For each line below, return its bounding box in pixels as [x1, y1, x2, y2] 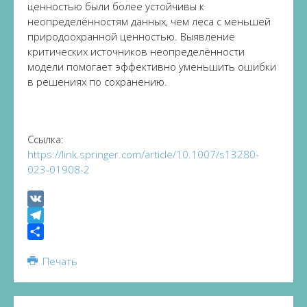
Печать [39, 254, 77, 268]
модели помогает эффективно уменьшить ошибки [27, 60, 276, 73]
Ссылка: [27, 132, 64, 146]
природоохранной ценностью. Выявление [27, 29, 235, 43]
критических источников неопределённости [27, 45, 245, 58]
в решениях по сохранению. [27, 75, 167, 88]
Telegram [27, 225, 70, 238]
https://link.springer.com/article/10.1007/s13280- [27, 147, 259, 161]
